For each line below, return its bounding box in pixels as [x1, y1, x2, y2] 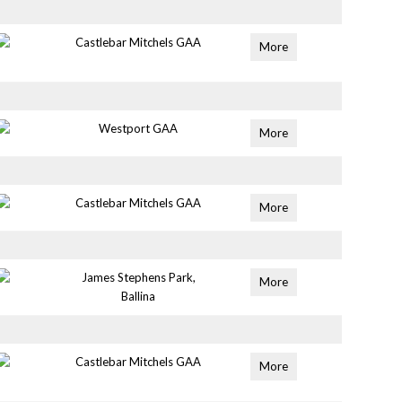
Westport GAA [99, 121, 179, 135]
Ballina [121, 289, 156, 303]
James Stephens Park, [81, 270, 196, 284]
